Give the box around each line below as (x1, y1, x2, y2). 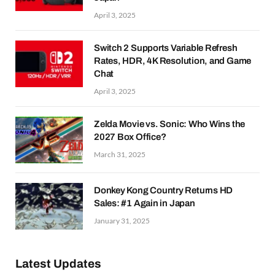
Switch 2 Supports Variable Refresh (94, 42, 238, 53)
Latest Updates (15, 257, 101, 270)
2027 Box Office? (94, 131, 166, 142)
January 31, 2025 (94, 215, 150, 225)
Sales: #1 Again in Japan (94, 198, 195, 208)
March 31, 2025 (94, 149, 145, 159)
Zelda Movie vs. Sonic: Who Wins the (94, 118, 246, 129)
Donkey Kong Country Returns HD (94, 185, 233, 195)
